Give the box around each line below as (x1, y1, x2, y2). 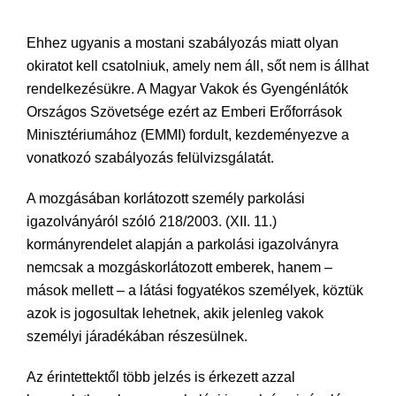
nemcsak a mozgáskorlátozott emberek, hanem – (27, 260, 332, 275)
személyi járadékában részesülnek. (27, 329, 247, 344)
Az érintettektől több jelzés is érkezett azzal (27, 369, 295, 385)
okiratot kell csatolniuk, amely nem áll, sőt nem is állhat (27, 58, 369, 73)
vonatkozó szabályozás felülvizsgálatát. (27, 150, 274, 165)
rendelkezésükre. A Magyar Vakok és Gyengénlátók (27, 81, 348, 96)
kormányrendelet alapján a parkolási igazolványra (27, 237, 339, 252)
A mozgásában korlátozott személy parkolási (27, 191, 305, 206)
